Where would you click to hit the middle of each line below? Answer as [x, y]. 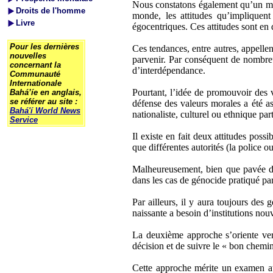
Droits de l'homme [51, 11]
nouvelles [28, 56]
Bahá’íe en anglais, [46, 92]
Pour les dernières [44, 47]
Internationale [36, 83]
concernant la [35, 65]
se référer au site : [44, 101]
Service [24, 120]
